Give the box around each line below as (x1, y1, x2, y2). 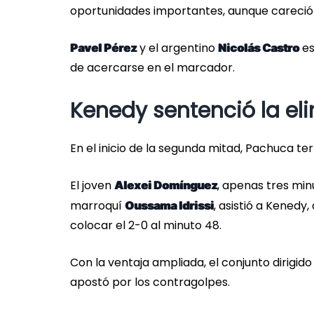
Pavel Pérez (70, 41, 137, 55)
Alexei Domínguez (114, 178, 217, 193)
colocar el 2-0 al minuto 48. (70, 217, 221, 234)
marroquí (70, 198, 125, 214)
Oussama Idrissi (125, 198, 214, 213)
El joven (70, 177, 114, 194)
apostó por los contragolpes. (70, 274, 230, 291)
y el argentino (137, 40, 218, 57)
